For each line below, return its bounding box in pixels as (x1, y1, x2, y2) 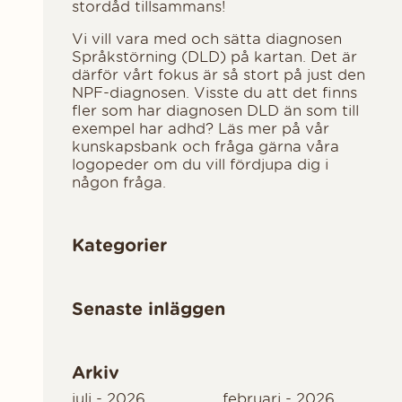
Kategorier (72, 233, 167, 255)
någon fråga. (72, 172, 166, 191)
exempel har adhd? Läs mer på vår (72, 118, 329, 137)
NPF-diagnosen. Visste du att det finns (72, 83, 357, 101)
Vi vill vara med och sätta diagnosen (72, 29, 342, 48)
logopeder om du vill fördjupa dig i (72, 154, 328, 173)
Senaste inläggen (72, 297, 225, 319)
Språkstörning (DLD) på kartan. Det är (72, 47, 357, 66)
